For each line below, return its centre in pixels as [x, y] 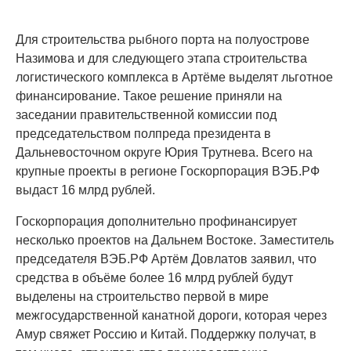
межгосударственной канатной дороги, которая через [171, 315]
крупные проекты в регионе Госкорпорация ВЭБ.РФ [168, 171]
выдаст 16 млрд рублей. [85, 190]
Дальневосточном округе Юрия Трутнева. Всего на [164, 152]
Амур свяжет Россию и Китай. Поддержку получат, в [166, 334]
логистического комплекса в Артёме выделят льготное [174, 77]
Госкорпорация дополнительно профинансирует [156, 221]
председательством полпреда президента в [143, 134]
